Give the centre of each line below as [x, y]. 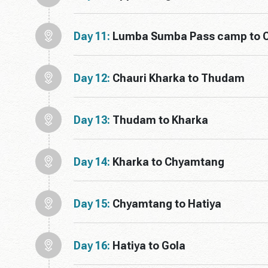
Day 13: [92, 120]
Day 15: [92, 203]
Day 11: [92, 36]
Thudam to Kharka [160, 120]
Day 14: [92, 162]
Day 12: [92, 78]
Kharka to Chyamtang [168, 162]
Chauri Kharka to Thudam [179, 78]
